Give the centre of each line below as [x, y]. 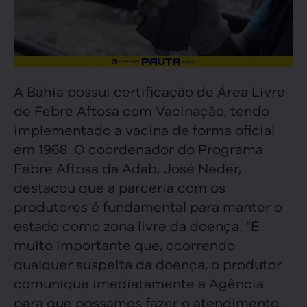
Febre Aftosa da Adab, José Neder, [127, 167]
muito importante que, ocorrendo [124, 244]
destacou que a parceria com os [120, 186]
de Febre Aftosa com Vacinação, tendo [142, 110]
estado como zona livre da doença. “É [137, 225]
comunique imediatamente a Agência [139, 282]
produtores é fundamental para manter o [148, 206]
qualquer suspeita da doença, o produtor [148, 263]
